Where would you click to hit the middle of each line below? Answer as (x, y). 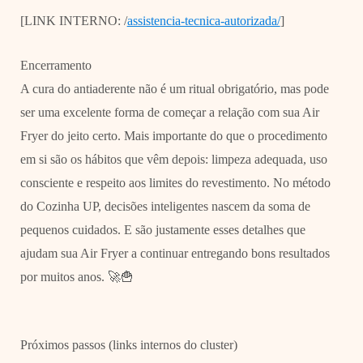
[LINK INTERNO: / (73, 20)
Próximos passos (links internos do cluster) (128, 345)
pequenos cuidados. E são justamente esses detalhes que (162, 229)
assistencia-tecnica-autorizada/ (203, 20)
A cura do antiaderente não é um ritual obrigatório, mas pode (174, 88)
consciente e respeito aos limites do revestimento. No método (175, 182)
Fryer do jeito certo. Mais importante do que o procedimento (173, 135)
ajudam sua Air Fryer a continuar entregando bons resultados (175, 253)
